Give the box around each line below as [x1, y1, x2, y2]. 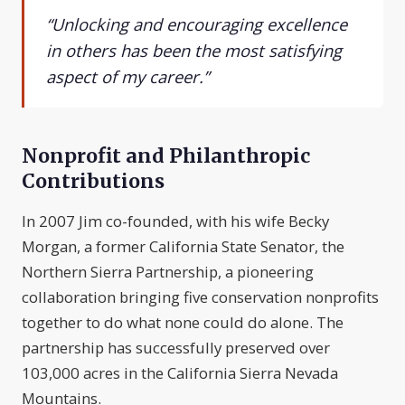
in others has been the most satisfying [46, 39, 342, 62]
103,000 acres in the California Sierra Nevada [22, 363, 338, 384]
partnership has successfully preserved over [22, 337, 330, 359]
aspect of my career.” [46, 65, 209, 89]
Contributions [22, 169, 165, 194]
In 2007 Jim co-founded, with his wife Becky [22, 211, 329, 232]
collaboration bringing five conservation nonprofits [22, 287, 379, 308]
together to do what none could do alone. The [22, 312, 344, 334]
